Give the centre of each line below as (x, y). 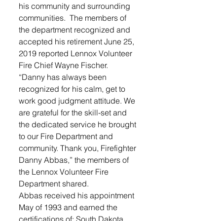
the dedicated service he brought (78, 124)
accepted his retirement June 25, (77, 41)
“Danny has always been (64, 77)
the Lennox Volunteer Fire (65, 172)
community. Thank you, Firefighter (78, 148)
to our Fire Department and (67, 136)
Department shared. (54, 184)
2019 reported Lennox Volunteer (76, 53)
